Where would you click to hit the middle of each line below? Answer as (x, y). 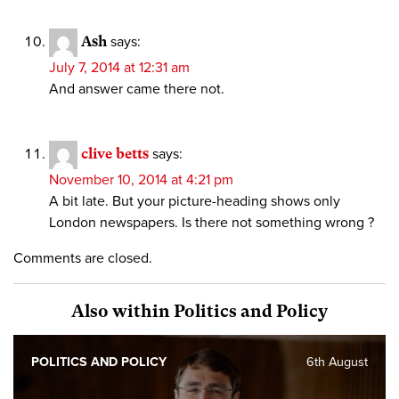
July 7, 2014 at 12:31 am (119, 68)
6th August (337, 362)
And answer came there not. (137, 90)
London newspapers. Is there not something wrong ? (212, 223)
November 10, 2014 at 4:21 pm (141, 180)
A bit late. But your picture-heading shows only (195, 202)
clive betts (115, 153)
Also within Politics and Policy (199, 312)
